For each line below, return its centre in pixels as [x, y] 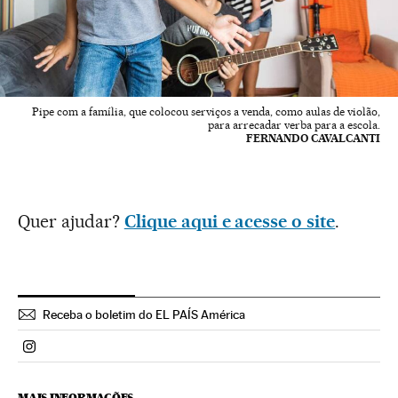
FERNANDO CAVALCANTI [313, 139]
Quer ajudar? [71, 222]
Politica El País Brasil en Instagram [135, 354]
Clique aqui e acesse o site [230, 222]
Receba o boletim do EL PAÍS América [144, 315]
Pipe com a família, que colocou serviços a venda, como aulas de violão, [206, 112]
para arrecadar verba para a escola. [294, 125]
